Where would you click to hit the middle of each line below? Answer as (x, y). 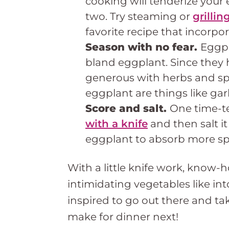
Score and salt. (128, 108)
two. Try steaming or (139, 16)
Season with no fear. (143, 47)
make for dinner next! (123, 216)
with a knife (117, 123)
